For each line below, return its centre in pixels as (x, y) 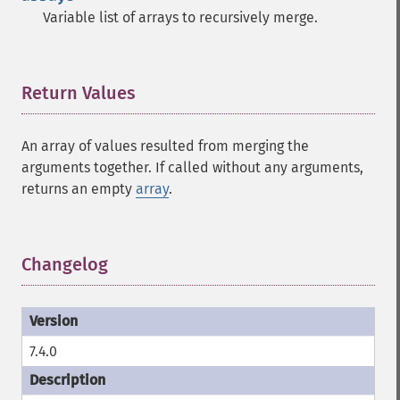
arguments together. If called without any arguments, (192, 167)
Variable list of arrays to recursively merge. (180, 17)
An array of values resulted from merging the (165, 146)
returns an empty (79, 189)
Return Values (79, 93)
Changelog (65, 264)
